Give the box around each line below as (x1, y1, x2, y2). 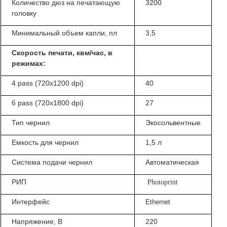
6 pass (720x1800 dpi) (12, 99, 84, 107)
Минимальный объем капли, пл (12, 29, 118, 37)
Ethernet (145, 199, 171, 206)
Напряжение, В (12, 217, 63, 226)
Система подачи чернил (12, 158, 93, 167)
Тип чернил (12, 119, 50, 127)
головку (12, 9, 37, 18)
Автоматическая (145, 158, 200, 167)
